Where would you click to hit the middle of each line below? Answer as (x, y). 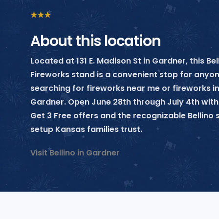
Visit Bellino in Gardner (75, 153)
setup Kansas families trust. (86, 129)
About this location (96, 41)
